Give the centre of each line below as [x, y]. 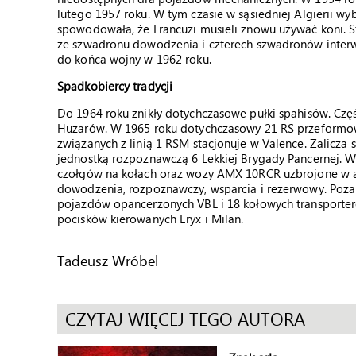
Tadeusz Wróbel [108, 260]
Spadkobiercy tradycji [115, 86]
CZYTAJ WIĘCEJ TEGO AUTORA [185, 319]
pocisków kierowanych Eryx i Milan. [151, 219]
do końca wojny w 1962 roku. [134, 59]
